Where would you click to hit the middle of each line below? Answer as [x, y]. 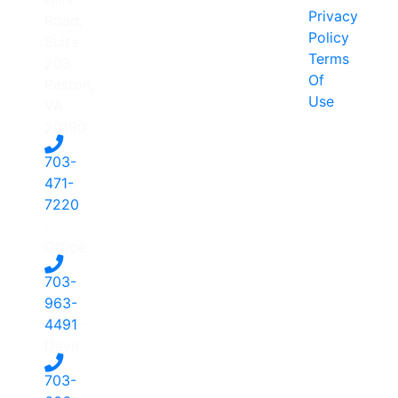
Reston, [69, 84]
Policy [328, 37]
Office [65, 247]
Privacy [333, 16]
